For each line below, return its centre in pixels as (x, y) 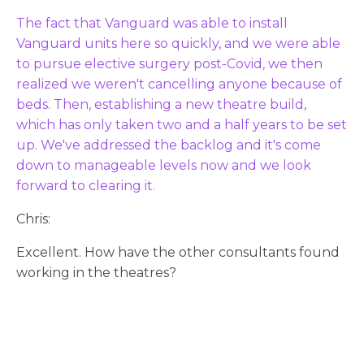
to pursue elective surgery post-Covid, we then (169, 63)
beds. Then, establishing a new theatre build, (161, 104)
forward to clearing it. (86, 185)
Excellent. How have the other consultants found (178, 252)
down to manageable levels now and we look (164, 165)
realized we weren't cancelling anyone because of (179, 84)
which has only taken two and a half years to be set (182, 124)
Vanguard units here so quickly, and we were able (178, 43)
